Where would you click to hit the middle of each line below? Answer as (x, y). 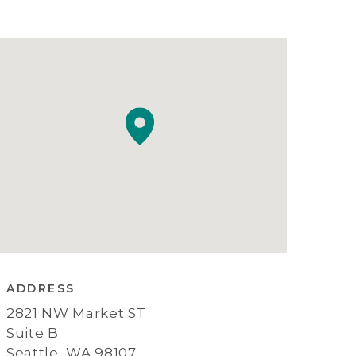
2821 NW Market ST (77, 313)
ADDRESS (41, 288)
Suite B (33, 333)
